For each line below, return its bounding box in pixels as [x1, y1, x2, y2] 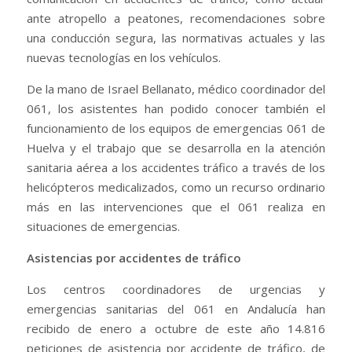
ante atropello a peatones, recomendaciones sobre [27, 9, 325, 26]
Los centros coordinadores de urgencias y [27, 280, 325, 297]
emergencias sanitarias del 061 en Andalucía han [27, 300, 325, 317]
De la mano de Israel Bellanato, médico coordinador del [27, 80, 325, 97]
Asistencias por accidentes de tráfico [27, 249, 241, 266]
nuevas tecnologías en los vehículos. [27, 49, 221, 65]
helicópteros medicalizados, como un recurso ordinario [27, 178, 325, 195]
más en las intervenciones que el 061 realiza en [27, 198, 325, 214]
